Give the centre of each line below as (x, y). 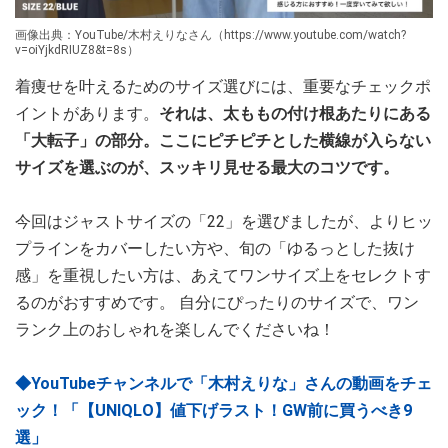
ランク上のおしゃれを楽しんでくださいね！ (175, 330)
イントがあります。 (87, 114)
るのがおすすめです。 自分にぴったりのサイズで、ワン (217, 303)
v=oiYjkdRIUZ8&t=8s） (77, 50)
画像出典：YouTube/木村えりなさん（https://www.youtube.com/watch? (210, 35)
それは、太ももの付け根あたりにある (295, 114)
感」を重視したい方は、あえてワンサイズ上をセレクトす (223, 276)
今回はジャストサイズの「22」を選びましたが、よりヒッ (224, 222)
